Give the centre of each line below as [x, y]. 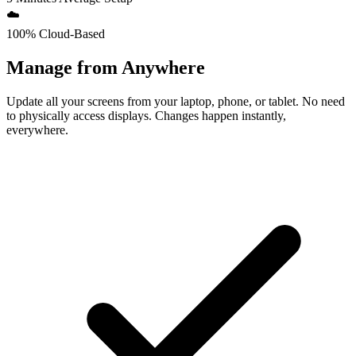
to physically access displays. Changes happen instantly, [146, 115]
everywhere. [37, 130]
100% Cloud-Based [56, 33]
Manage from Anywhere [106, 67]
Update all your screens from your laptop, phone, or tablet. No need [176, 101]
